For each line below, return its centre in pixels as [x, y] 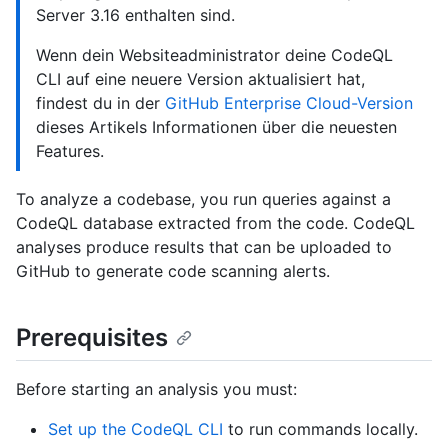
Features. [70, 151]
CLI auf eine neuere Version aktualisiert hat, [200, 79]
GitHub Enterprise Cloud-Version [289, 103]
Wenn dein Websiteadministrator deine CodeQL [214, 55]
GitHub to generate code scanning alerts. [173, 271]
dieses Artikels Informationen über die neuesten [216, 127]
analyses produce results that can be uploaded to [204, 247]
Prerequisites [92, 338]
